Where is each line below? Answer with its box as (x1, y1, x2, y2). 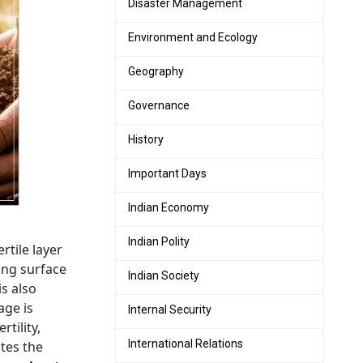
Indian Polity (128, 235, 190, 248)
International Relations (128, 337, 243, 350)
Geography (128, 65, 184, 78)
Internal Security (128, 303, 211, 316)
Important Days (128, 167, 207, 180)
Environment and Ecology (128, 31, 258, 44)
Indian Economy (128, 201, 209, 214)
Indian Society (128, 269, 199, 282)
